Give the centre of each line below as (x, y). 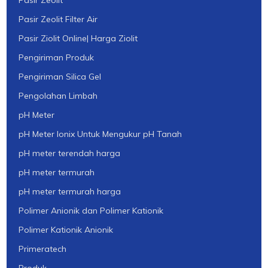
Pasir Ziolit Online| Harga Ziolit (78, 39)
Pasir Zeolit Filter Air (58, 19)
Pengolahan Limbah (58, 96)
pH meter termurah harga (70, 192)
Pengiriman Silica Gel (60, 77)
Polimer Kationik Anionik (66, 230)
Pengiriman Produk (57, 58)
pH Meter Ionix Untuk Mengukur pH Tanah (100, 134)
